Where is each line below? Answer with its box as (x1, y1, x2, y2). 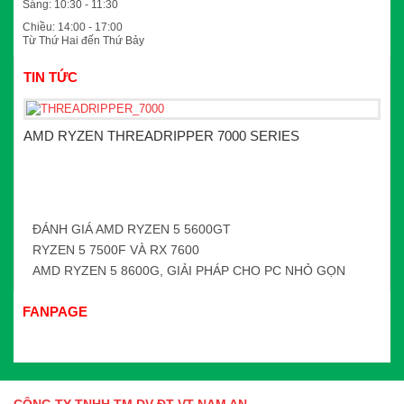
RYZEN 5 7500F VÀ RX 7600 (32, 243, 199, 258)
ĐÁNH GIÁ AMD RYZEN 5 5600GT (32, 222, 231, 237)
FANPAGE (23, 304, 87, 320)
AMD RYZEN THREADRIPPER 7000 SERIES (23, 128, 299, 144)
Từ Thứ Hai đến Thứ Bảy (23, 34, 144, 48)
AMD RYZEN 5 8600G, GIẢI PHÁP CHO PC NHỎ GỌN (32, 263, 345, 279)
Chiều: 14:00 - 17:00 (23, 21, 123, 34)
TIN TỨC (23, 69, 78, 86)
